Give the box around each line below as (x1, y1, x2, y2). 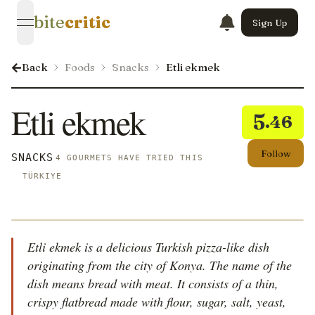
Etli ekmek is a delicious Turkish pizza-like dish (27, 238, 269, 255)
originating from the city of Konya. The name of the (27, 257, 292, 274)
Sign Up (252, 16, 287, 28)
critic (65, 12, 110, 32)
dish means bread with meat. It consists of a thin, (27, 275, 278, 292)
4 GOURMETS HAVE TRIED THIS (56, 153, 203, 162)
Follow (260, 147, 291, 159)
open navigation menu (24, 22, 144, 37)
